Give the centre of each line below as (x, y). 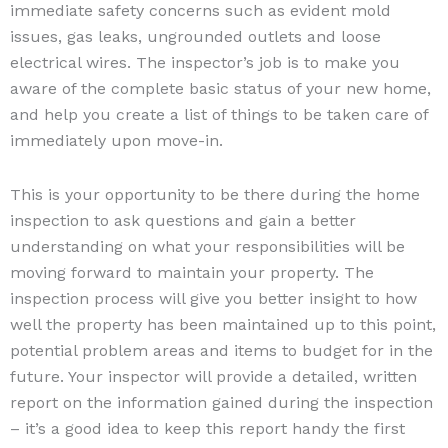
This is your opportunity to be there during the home (215, 194)
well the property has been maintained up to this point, (223, 324)
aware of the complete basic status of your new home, (220, 88)
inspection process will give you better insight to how (213, 298)
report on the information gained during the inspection (221, 402)
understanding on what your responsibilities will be (207, 246)
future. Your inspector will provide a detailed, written (213, 376)
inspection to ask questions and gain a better (183, 220)
